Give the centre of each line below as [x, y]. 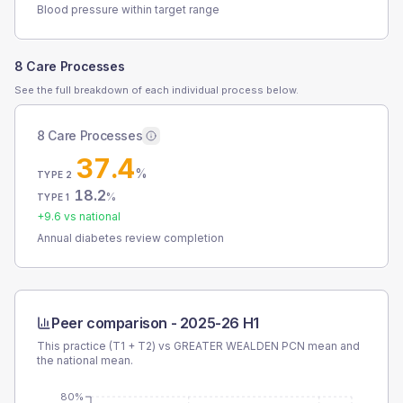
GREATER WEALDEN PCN [239, 346]
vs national [91, 216]
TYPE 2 [55, 175]
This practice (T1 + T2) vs [105, 346]
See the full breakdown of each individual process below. [157, 90]
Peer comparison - [116, 323]
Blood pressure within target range [128, 9]
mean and [332, 346]
